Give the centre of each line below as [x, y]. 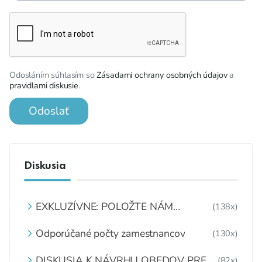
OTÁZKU [56, 220]
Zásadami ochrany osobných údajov [162, 75]
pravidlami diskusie [44, 86]
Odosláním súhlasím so [53, 75]
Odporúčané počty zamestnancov [111, 234]
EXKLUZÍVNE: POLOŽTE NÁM [105, 207]
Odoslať [49, 111]
